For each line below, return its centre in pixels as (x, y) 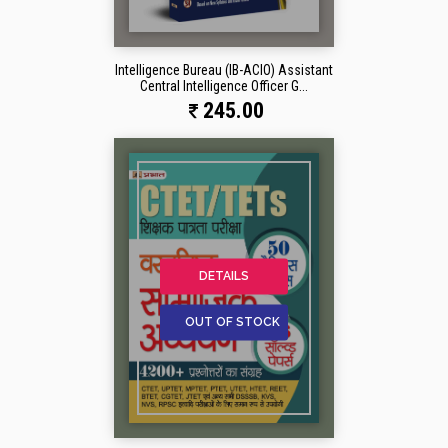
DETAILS (224, 276)
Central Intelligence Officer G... (224, 86)
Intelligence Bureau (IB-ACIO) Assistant (224, 70)
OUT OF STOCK (232, 322)
